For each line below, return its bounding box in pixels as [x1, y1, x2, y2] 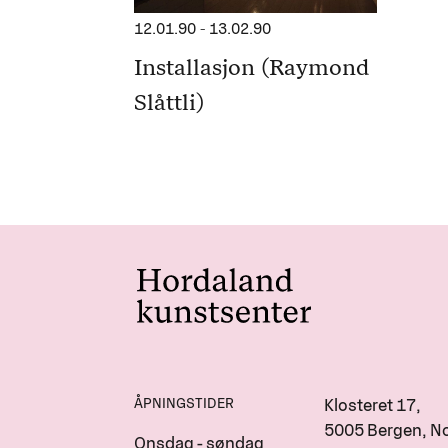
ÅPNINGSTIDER [134, 394, 235, 412]
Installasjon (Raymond [134, 54, 370, 82]
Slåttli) [134, 89, 205, 117]
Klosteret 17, [324, 394, 425, 415]
